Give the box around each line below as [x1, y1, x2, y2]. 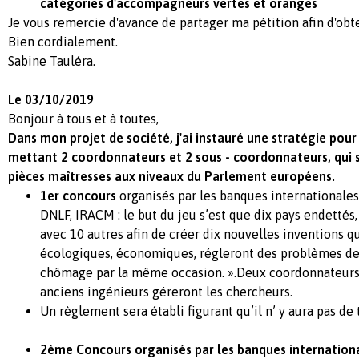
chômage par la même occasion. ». [40, 264, 236, 280]
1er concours [40, 188, 116, 203]
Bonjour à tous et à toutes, [8, 111, 159, 126]
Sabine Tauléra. [8, 53, 95, 68]
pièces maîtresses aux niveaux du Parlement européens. [8, 168, 335, 184]
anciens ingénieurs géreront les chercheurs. [40, 284, 292, 299]
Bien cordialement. [8, 34, 118, 49]
